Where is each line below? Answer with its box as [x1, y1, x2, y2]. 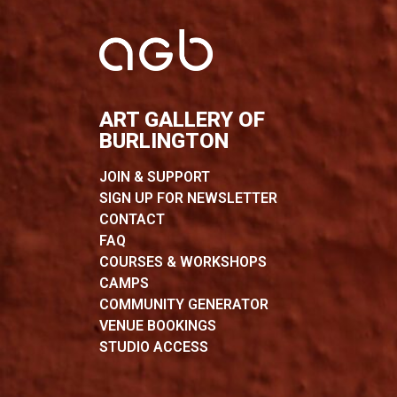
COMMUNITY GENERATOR [99, 295, 269, 313]
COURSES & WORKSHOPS [99, 253, 267, 270]
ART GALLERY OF [99, 106, 265, 132]
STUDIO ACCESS [99, 338, 208, 355]
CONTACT [99, 210, 165, 228]
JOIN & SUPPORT [99, 167, 210, 185]
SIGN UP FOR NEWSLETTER [99, 189, 277, 206]
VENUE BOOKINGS [99, 316, 216, 334]
